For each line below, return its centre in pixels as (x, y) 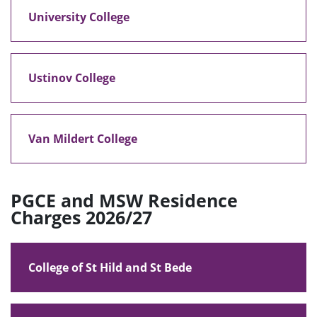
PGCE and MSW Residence (124, 200)
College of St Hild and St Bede (110, 267)
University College (79, 17)
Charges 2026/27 (81, 217)
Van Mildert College (83, 138)
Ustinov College (72, 77)
